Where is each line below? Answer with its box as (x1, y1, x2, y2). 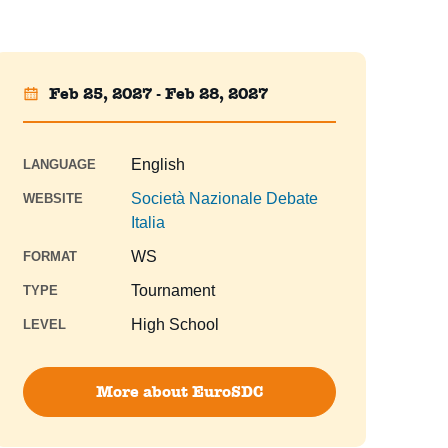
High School (130, 316, 219, 334)
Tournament (130, 282, 215, 300)
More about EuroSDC (95, 381, 263, 403)
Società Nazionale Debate (130, 190, 318, 208)
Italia (130, 214, 165, 232)
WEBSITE (22, 191, 83, 207)
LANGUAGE (22, 157, 96, 173)
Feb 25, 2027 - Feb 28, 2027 (48, 83, 268, 105)
